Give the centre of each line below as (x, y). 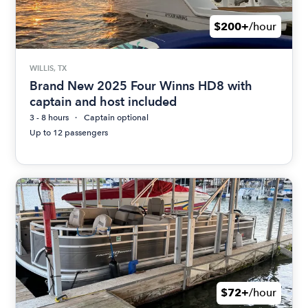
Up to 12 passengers (69, 132)
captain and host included (103, 101)
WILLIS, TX (48, 68)
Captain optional (117, 117)
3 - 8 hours (49, 117)
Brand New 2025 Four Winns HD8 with (141, 85)
